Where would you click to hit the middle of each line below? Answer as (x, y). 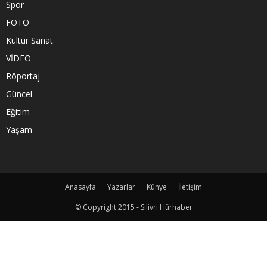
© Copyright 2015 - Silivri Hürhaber (133, 207)
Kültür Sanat (30, 40)
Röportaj (23, 76)
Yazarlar (121, 187)
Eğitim (18, 111)
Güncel (19, 94)
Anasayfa (80, 187)
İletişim (190, 187)
